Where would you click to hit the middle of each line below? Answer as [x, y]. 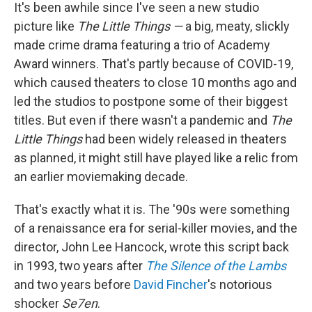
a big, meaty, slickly [237, 26]
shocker [38, 303]
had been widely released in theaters [186, 139]
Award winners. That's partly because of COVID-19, [154, 64]
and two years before [74, 284]
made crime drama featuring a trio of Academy [142, 45]
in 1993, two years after [80, 266]
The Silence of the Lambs [216, 266]
